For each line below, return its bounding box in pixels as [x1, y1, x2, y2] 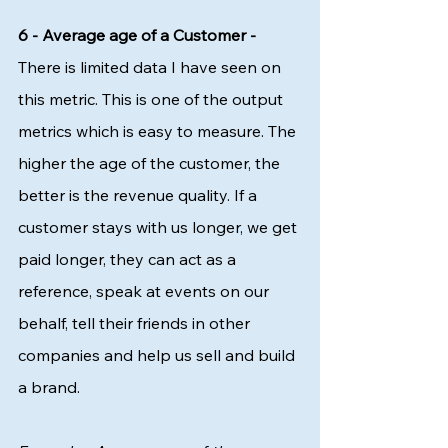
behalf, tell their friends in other [18, 313, 254, 333]
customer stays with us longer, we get [18, 217, 301, 237]
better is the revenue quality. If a [18, 185, 261, 205]
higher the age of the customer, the [18, 153, 284, 173]
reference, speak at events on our [18, 281, 273, 301]
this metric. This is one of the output [18, 89, 287, 109]
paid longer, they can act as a [18, 249, 240, 269]
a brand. [18, 377, 84, 397]
